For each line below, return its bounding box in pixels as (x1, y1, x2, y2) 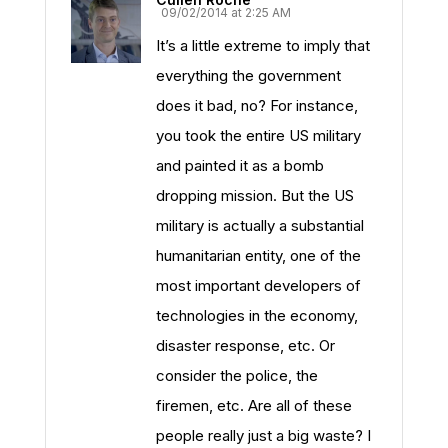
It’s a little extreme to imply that (156, 36, 370, 55)
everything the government (156, 66, 341, 85)
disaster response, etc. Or (156, 336, 335, 355)
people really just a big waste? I (156, 426, 371, 445)
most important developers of (156, 276, 361, 295)
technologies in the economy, (156, 306, 358, 325)
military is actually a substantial (156, 216, 364, 235)
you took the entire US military (156, 126, 361, 145)
